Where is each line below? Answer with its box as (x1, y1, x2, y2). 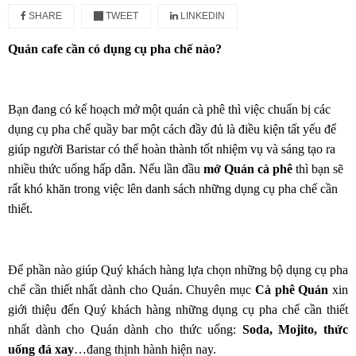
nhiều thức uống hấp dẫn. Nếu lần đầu (8, 162, 203, 176)
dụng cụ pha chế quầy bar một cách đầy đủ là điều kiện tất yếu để (8, 122, 336, 137)
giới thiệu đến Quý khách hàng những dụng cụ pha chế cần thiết (8, 303, 348, 317)
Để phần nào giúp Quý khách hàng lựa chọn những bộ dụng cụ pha (8, 263, 348, 277)
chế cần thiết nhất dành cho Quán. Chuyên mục (8, 283, 251, 297)
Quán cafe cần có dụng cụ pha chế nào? (8, 42, 222, 56)
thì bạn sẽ (292, 162, 343, 176)
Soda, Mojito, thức (242, 323, 349, 337)
